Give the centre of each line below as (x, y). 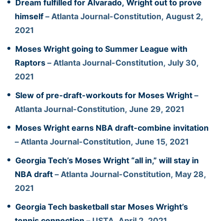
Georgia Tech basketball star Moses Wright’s (102, 206)
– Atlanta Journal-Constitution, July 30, (122, 62)
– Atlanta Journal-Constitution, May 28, (129, 174)
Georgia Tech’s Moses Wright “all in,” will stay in (107, 160)
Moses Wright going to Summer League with (101, 49)
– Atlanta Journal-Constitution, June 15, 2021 (102, 141)
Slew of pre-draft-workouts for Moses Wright (104, 95)
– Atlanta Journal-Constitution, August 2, (123, 16)
